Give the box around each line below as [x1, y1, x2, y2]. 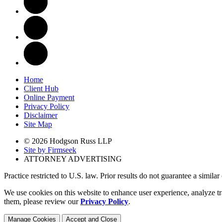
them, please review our [4, 197, 80, 206]
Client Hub [24, 84, 58, 93]
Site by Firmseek [24, 145, 76, 154]
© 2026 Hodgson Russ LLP [24, 136, 112, 145]
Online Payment [24, 93, 74, 102]
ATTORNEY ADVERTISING [24, 154, 122, 163]
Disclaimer [24, 111, 57, 119]
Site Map [24, 119, 52, 128]
